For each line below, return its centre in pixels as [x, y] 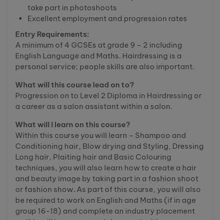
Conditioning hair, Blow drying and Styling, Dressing [110, 146]
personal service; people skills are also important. [105, 66]
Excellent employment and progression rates [107, 18]
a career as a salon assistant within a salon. [94, 106]
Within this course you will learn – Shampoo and [101, 135]
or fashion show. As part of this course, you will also [108, 189]
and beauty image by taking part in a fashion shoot [107, 178]
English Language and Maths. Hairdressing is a [98, 55]
